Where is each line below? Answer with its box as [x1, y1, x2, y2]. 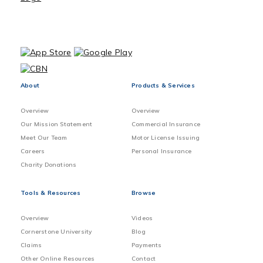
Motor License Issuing [131, 134, 200, 142]
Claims [21, 241, 42, 249]
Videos [131, 214, 153, 222]
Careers [21, 147, 45, 156]
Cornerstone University [21, 228, 92, 236]
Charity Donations [21, 161, 77, 169]
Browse [131, 189, 156, 197]
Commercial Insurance [131, 120, 200, 129]
